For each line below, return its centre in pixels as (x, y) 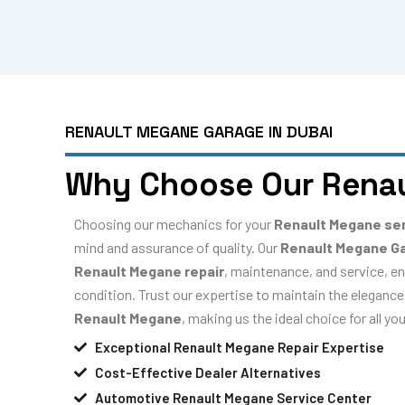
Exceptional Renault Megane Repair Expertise (239, 347)
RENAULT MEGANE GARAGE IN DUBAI (199, 132)
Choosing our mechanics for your (174, 224)
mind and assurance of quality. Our (177, 248)
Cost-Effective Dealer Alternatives (207, 372)
